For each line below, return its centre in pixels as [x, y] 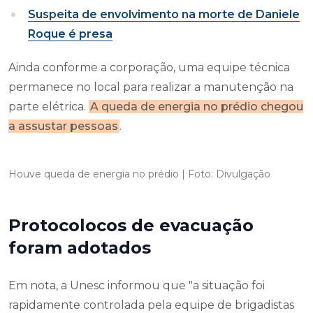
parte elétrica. [49, 107]
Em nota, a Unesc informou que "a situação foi [137, 286]
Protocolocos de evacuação [131, 226]
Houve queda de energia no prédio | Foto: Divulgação [139, 174]
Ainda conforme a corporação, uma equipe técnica [149, 68]
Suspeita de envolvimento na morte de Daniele [164, 15]
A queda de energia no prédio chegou [197, 107]
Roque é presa [70, 34]
